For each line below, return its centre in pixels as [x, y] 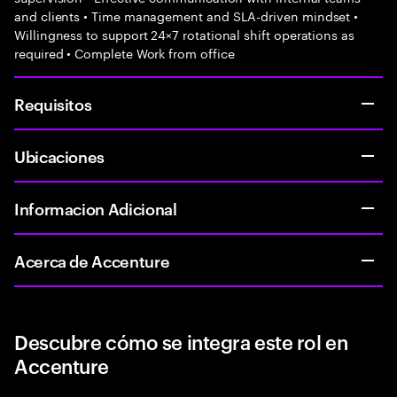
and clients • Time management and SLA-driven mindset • [187, 15]
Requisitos [53, 103]
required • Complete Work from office [125, 52]
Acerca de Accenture [92, 260]
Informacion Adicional [96, 208]
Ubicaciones [60, 156]
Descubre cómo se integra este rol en [181, 341]
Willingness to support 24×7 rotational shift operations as [184, 34]
